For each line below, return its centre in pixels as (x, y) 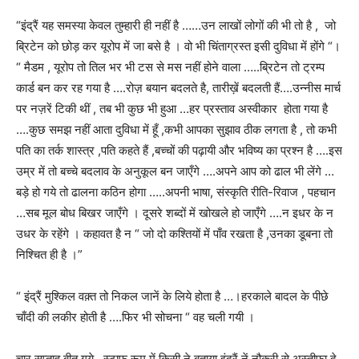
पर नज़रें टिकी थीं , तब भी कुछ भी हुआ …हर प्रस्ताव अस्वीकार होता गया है (172, 108)
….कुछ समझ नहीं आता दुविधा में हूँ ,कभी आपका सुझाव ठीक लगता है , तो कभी (176, 129)
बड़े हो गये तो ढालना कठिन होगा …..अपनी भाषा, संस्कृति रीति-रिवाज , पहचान (176, 192)
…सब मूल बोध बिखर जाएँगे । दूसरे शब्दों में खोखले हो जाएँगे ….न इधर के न (175, 212)
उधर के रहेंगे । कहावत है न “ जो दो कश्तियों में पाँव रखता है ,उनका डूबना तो (174, 233)
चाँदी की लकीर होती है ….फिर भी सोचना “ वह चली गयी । (135, 317)
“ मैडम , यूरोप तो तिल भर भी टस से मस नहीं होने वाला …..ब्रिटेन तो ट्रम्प (170, 67)
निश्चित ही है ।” (49, 254)
